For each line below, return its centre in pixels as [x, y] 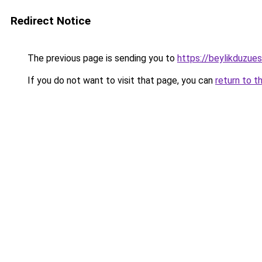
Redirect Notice [51, 21]
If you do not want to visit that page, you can [120, 80]
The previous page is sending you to [101, 58]
